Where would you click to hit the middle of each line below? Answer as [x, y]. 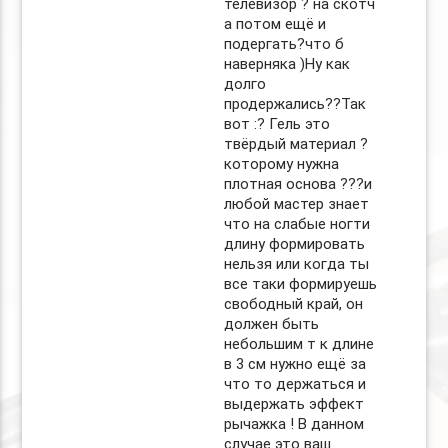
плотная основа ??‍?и [298, 184]
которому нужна [281, 164]
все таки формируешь [300, 284]
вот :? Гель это [277, 124]
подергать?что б [284, 44]
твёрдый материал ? [296, 144]
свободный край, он [293, 304]
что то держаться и [295, 384]
